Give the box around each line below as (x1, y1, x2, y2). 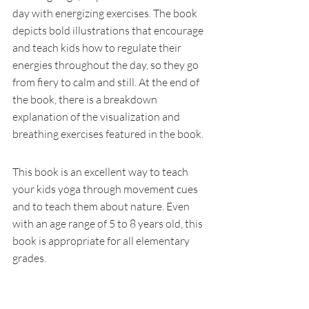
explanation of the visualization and (12, 110, 182, 123)
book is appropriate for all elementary (12, 234, 192, 248)
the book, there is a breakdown (12, 92, 159, 106)
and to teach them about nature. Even (12, 199, 192, 213)
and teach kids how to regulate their (12, 41, 183, 54)
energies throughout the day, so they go (12, 58, 201, 72)
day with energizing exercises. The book (12, 6, 199, 20)
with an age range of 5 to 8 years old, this (12, 217, 205, 230)
